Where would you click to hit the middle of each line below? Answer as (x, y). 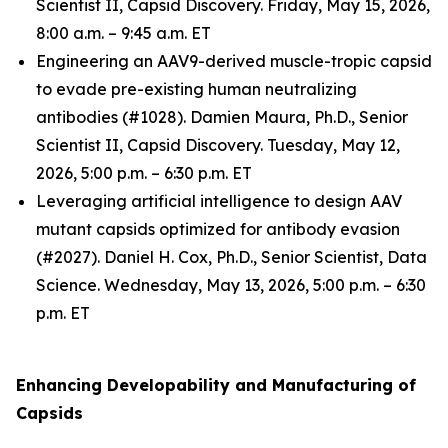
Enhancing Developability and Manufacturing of (216, 385)
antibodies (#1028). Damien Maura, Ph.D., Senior (222, 117)
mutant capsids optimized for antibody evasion (218, 229)
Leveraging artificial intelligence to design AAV (219, 201)
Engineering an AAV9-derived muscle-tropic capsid (234, 61)
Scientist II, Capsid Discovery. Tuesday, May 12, (218, 145)
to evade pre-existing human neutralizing (196, 89)
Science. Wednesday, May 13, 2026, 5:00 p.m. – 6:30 (231, 285)
